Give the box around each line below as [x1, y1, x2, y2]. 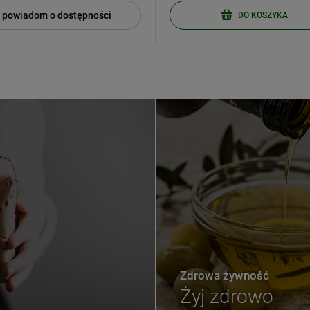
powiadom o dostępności [2, 10, 111, 21]
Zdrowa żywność [180, 269, 270, 283]
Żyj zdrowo [180, 285, 274, 309]
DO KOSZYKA [237, 10, 288, 20]
